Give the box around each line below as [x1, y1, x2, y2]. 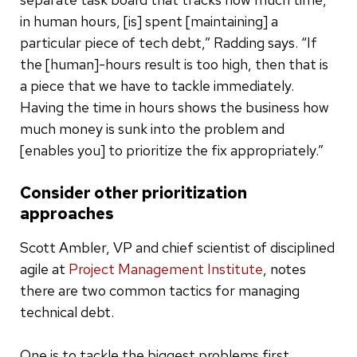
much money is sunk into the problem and [20, 119, 284, 138]
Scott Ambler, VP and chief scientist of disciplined [20, 237, 335, 257]
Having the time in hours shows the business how [20, 97, 329, 116]
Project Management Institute [69, 259, 263, 278]
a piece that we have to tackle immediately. [20, 76, 294, 95]
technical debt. [20, 302, 114, 321]
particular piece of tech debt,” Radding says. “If [20, 33, 317, 52]
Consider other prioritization [20, 182, 247, 203]
